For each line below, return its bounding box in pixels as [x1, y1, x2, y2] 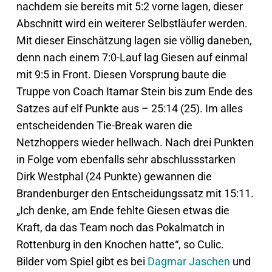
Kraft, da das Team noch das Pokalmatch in [16, 220, 225, 234]
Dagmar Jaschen [147, 254, 230, 268]
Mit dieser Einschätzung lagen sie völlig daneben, [16, 33, 252, 47]
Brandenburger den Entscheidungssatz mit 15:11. [16, 186, 254, 200]
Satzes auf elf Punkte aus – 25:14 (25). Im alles [16, 101, 243, 115]
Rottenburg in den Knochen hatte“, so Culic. [16, 237, 224, 251]
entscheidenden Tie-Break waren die [16, 118, 192, 132]
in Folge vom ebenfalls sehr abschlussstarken [16, 152, 236, 166]
